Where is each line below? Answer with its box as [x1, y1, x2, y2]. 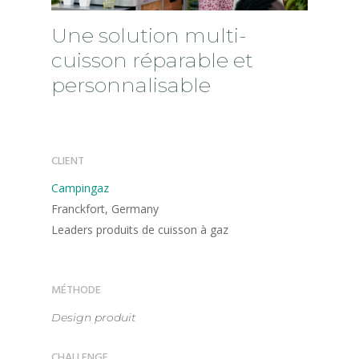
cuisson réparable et [51, 47, 254, 73]
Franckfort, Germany [51, 201, 159, 217]
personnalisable [51, 72, 212, 98]
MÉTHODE [51, 281, 102, 301]
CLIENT [51, 152, 85, 171]
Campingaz [51, 180, 110, 196]
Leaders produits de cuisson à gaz [51, 222, 229, 238]
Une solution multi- [51, 22, 248, 48]
